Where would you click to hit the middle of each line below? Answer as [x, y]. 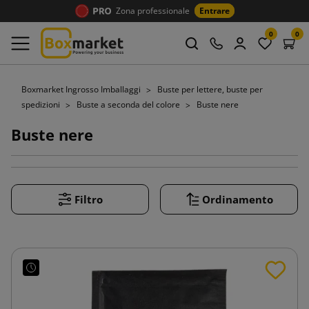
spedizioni [42, 104]
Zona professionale [152, 11]
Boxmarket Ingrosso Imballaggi [82, 89]
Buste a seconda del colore [129, 104]
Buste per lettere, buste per [210, 89]
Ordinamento [237, 199]
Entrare [214, 11]
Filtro [88, 199]
